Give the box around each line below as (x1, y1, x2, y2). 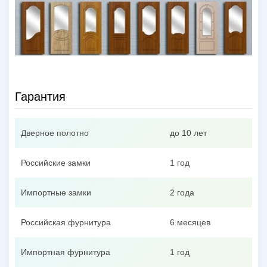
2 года (170, 187, 194, 197)
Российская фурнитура (21, 217, 111, 227)
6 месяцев (170, 217, 210, 227)
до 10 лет (170, 128, 207, 138)
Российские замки (21, 157, 91, 167)
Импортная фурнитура (21, 247, 110, 257)
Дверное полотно (21, 128, 89, 138)
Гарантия (15, 89, 66, 103)
